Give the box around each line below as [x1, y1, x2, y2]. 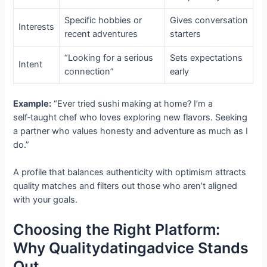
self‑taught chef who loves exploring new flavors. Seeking [13, 111, 248, 123]
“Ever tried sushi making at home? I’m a [51, 98, 213, 109]
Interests [18, 21, 55, 32]
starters [170, 28, 201, 39]
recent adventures [64, 28, 138, 39]
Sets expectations [170, 52, 243, 63]
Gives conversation [170, 14, 249, 26]
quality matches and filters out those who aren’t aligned [13, 181, 238, 192]
